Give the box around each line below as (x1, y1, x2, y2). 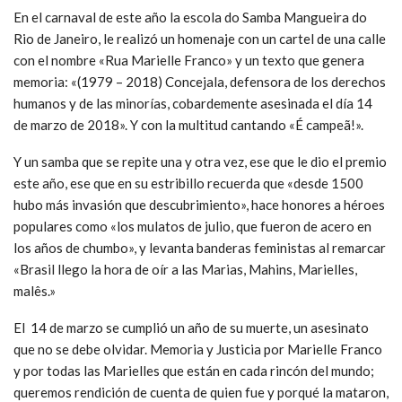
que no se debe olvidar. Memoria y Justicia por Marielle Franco (13, 341, 382, 358)
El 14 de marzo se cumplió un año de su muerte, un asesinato (13, 319, 369, 336)
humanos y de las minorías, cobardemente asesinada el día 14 (13, 95, 372, 112)
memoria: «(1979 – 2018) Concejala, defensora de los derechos (13, 74, 386, 91)
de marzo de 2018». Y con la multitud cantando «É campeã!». (13, 117, 363, 134)
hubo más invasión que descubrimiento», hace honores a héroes (13, 197, 385, 214)
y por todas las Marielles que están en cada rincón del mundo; (13, 363, 374, 380)
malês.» (13, 283, 56, 300)
